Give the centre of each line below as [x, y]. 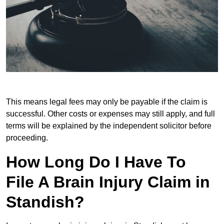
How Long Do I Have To [96, 162]
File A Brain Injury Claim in [108, 182]
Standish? [45, 202]
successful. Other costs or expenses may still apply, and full [110, 113]
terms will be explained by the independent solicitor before [109, 125]
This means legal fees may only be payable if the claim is [107, 101]
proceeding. [27, 137]
